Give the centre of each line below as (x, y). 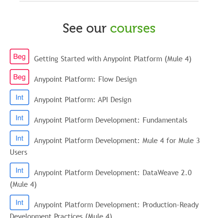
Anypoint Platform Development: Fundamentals (111, 119)
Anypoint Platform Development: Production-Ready (116, 204)
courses (133, 28)
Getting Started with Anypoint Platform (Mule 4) (113, 58)
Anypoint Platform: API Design (83, 99)
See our (86, 28)
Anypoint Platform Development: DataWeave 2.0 (113, 172)
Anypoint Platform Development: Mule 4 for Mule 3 (117, 140)
